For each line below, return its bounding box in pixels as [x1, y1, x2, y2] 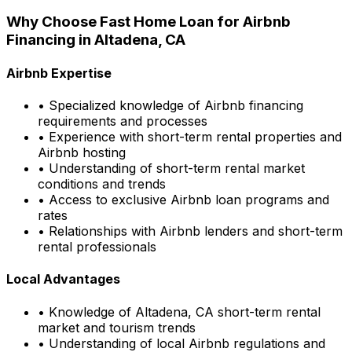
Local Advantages [6, 271, 120, 288]
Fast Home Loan [100, 12, 214, 31]
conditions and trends [38, 176, 166, 192]
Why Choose [6, 12, 100, 31]
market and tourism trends [38, 319, 196, 335]
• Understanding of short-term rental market [38, 160, 305, 177]
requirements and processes [38, 113, 207, 130]
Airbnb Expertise [6, 64, 112, 81]
